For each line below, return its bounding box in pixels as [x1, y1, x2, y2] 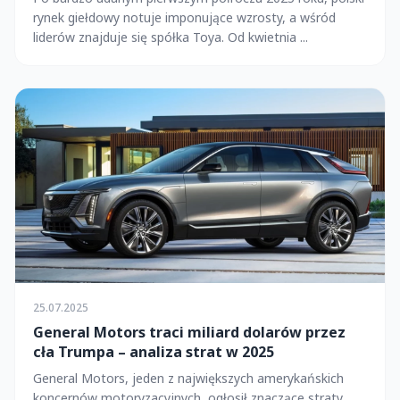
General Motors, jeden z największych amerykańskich [33, 369, 344, 387]
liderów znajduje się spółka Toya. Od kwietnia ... [33, 28, 308, 46]
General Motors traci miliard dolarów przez [33, 321, 346, 342]
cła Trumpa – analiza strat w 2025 [33, 341, 274, 362]
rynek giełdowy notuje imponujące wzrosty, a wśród [33, 8, 336, 26]
